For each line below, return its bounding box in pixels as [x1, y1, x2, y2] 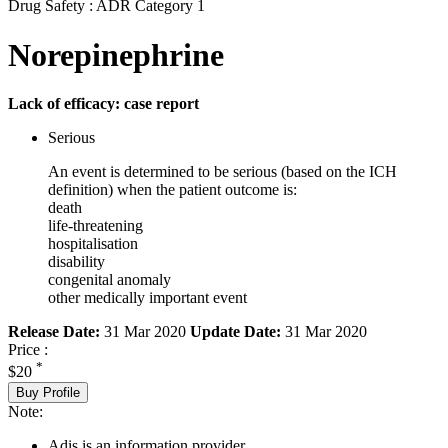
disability [48, 253, 105, 271]
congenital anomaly [48, 271, 171, 289]
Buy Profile [16, 384, 80, 400]
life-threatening [48, 217, 143, 235]
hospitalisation [48, 235, 138, 253]
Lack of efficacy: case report [8, 95, 199, 113]
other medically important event [48, 289, 247, 307]
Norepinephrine [8, 36, 224, 73]
